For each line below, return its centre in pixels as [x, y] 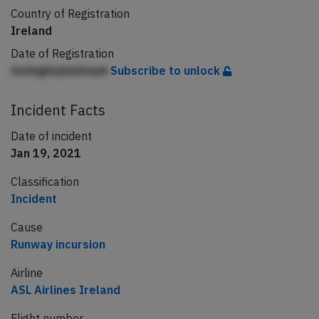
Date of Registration [62, 53]
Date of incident [51, 136]
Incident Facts [58, 110]
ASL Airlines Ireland [66, 290]
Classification [45, 182]
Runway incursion [58, 244]
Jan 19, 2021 [46, 153]
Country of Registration [70, 14]
